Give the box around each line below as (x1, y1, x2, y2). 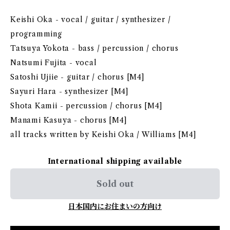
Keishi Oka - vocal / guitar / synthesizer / (10, 15, 171, 24)
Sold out (97, 179, 133, 189)
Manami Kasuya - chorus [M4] (10, 116, 127, 125)
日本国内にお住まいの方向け (68, 202, 162, 211)
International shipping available (47, 157, 183, 166)
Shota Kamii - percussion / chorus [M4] (10, 101, 163, 110)
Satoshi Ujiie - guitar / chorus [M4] (10, 72, 145, 82)
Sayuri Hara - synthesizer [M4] (10, 87, 129, 96)
